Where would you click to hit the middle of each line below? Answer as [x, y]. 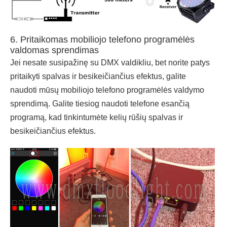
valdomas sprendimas [54, 50]
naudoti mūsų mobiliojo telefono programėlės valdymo [107, 90]
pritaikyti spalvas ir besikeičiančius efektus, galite [98, 77]
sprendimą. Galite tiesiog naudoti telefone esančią [100, 104]
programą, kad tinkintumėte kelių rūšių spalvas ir [97, 118]
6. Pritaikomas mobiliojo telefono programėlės [102, 40]
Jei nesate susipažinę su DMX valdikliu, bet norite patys [110, 63]
